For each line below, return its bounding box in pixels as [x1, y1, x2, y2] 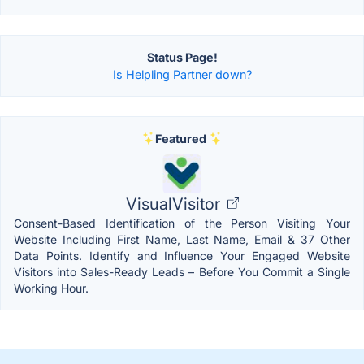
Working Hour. [14, 280, 89, 295]
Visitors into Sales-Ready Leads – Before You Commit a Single [14, 264, 350, 279]
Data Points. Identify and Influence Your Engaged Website [14, 248, 350, 262]
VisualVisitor [125, 193, 224, 214]
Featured [154, 131, 206, 145]
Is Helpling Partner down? [112, 67, 252, 81]
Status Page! [146, 50, 218, 64]
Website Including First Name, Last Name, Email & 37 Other [14, 232, 350, 246]
